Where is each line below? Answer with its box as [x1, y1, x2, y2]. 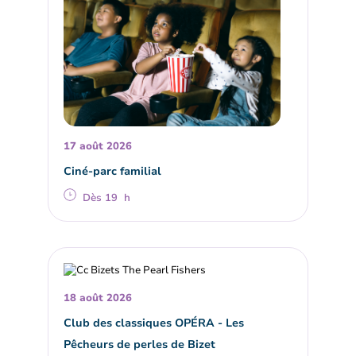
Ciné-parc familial [64, 163, 162, 180]
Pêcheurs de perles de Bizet [64, 336, 216, 353]
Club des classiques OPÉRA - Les [64, 315, 245, 331]
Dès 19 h [83, 191, 131, 206]
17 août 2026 [64, 139, 133, 154]
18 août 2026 [64, 291, 133, 306]
